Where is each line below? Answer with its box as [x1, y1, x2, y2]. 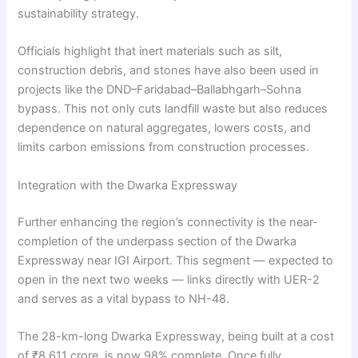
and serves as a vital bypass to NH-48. [18, 291, 230, 306]
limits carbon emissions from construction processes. [18, 140, 310, 155]
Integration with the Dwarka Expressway [18, 177, 238, 193]
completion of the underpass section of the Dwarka [18, 233, 297, 249]
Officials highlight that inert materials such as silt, [18, 44, 283, 59]
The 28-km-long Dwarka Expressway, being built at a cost [18, 329, 335, 344]
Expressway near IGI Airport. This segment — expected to [18, 253, 334, 268]
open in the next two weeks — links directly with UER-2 [18, 272, 320, 287]
